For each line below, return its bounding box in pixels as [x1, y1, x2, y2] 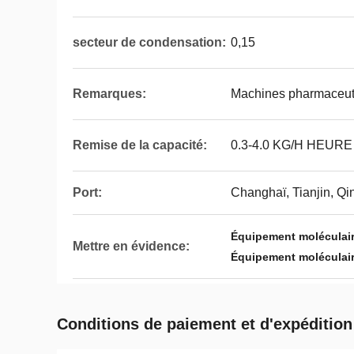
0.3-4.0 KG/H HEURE [231, 138, 352, 152]
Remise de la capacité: [73, 138, 207, 152]
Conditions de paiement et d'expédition [57, 315, 352, 333]
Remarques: [73, 87, 146, 100]
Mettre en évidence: [73, 239, 190, 253]
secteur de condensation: [73, 36, 226, 49]
